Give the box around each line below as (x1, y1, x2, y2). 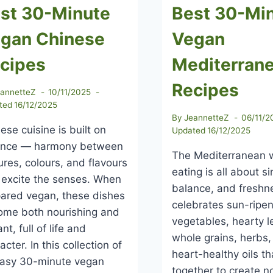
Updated (172, 125, 206, 135)
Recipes (172, 80, 239, 101)
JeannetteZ (184, 112, 230, 122)
